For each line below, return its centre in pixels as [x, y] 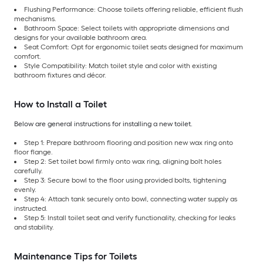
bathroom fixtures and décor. [60, 75]
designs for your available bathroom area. [81, 37]
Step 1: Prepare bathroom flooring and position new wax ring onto [129, 142]
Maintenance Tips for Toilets [75, 256]
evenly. [25, 189]
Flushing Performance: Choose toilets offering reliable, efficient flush [134, 9]
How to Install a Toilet [60, 104]
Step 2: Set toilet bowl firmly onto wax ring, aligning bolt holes [123, 161]
